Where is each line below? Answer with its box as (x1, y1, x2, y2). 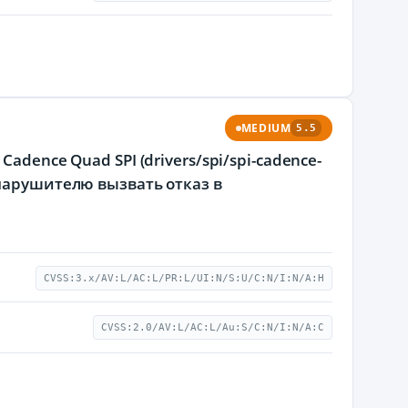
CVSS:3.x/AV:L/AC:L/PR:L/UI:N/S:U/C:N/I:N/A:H (44, 272, 324, 284)
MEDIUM (240, 121, 291, 135)
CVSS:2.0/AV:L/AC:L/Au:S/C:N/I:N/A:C (101, 321, 324, 333)
